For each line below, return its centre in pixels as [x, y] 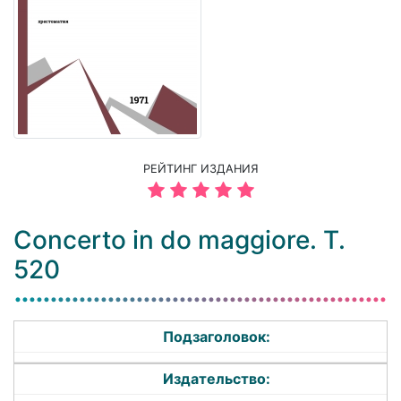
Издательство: [217, 379]
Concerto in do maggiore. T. [179, 240]
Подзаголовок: [217, 337]
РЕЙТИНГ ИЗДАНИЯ [200, 169]
